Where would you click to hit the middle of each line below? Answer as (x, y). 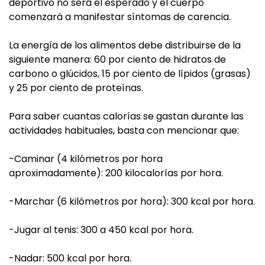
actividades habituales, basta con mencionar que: (124, 130)
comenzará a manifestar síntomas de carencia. (120, 17)
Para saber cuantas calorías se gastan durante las (126, 116)
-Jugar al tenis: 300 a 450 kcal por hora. (101, 230)
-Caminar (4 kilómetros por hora (86, 159)
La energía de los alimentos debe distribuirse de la (125, 45)
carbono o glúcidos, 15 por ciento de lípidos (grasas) (130, 74)
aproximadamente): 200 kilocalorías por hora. (116, 173)
